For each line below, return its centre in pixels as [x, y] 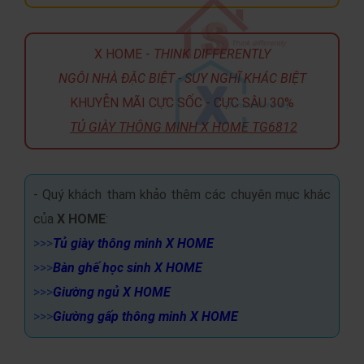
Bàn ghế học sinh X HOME [128, 267]
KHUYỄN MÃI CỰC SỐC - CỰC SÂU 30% [182, 102]
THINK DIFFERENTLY [212, 54]
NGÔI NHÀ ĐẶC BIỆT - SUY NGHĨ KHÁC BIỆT [182, 78]
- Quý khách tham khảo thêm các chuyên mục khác [182, 194]
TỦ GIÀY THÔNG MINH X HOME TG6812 [184, 127]
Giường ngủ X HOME [112, 292]
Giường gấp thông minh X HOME [145, 316]
